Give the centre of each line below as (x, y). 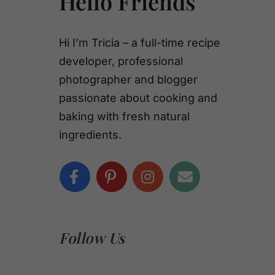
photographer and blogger (128, 79)
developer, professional (121, 61)
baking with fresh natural (124, 116)
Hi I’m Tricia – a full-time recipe (140, 42)
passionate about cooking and (138, 98)
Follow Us (92, 237)
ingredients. (90, 134)
